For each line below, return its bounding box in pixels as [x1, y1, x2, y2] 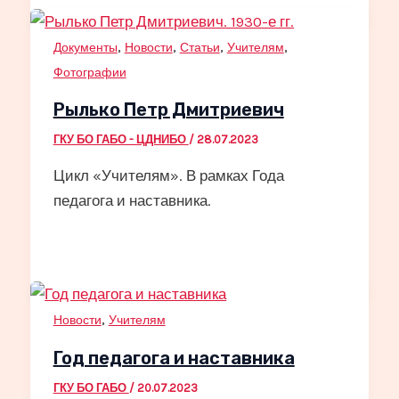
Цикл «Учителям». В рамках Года [53, 167, 284, 185]
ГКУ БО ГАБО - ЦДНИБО [53, 133, 189, 147]
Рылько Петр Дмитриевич [53, 99, 284, 121]
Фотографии [53, 64, 126, 80]
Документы [53, 39, 118, 55]
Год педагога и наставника [53, 346, 295, 369]
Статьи [179, 39, 220, 55]
